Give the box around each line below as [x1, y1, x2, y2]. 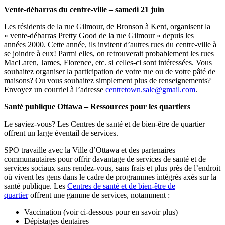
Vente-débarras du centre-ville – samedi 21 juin [4, 5, 164, 14]
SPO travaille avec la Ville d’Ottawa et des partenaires [4, 145, 175, 154]
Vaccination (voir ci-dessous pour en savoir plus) [24, 207, 178, 216]
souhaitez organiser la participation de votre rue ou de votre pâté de [4, 67, 215, 76]
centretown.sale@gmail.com [105, 85, 195, 94]
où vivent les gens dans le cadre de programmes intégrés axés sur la [4, 172, 216, 181]
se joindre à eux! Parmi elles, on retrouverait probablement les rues [4, 49, 214, 58]
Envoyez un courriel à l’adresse [4, 85, 103, 94]
